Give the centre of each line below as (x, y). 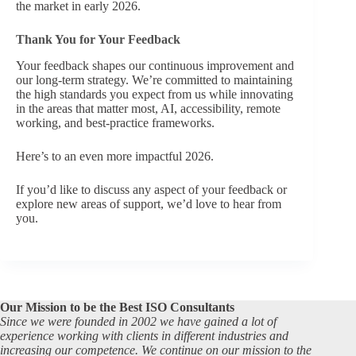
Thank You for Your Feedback (98, 39)
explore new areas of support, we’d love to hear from (149, 203)
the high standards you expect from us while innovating (155, 94)
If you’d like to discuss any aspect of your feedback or (151, 189)
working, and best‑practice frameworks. (115, 122)
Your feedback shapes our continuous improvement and (155, 65)
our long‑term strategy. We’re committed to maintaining (154, 79)
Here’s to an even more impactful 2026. (115, 156)
